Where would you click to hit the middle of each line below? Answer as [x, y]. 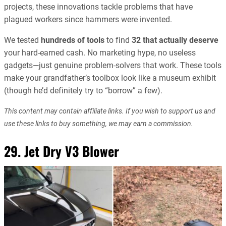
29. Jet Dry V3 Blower [62, 151]
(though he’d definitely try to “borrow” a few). [83, 90]
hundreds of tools [73, 40]
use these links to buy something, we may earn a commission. [99, 123]
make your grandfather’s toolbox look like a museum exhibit [110, 78]
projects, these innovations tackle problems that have [98, 7]
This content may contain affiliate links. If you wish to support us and [110, 111]
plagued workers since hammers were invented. [88, 19]
